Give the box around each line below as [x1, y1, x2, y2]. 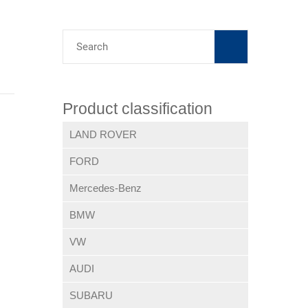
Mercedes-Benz [69, 182, 142, 194]
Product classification [63, 100, 212, 118]
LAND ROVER [69, 129, 137, 140]
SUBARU [69, 289, 113, 301]
